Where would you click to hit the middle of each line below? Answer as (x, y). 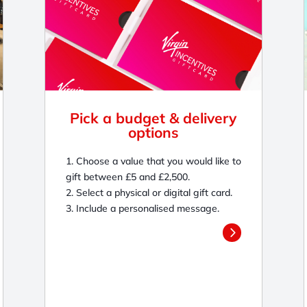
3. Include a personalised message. (142, 208)
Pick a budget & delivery (153, 118)
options (153, 132)
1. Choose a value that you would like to (153, 161)
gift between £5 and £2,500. (127, 176)
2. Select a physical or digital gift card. (149, 192)
